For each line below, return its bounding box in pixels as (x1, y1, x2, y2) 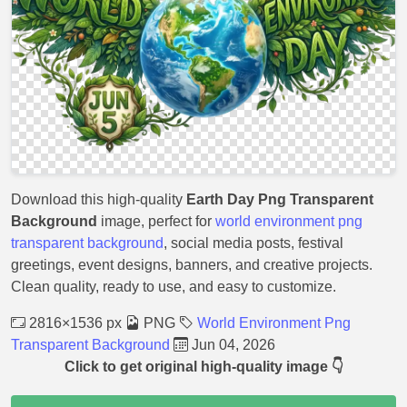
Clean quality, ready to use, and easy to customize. (11, 279, 336, 294)
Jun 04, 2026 (188, 337, 275, 352)
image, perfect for (97, 213, 215, 229)
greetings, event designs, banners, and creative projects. (11, 257, 372, 273)
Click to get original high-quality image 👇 (64, 359, 343, 374)
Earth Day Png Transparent (186, 192, 373, 207)
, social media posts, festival (164, 235, 343, 251)
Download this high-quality (11, 192, 186, 207)
